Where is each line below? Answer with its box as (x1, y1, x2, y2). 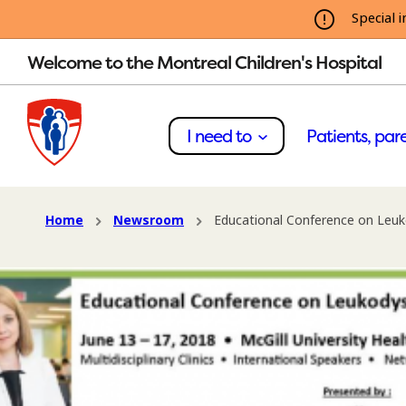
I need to (187, 124, 255, 148)
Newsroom (113, 211, 184, 229)
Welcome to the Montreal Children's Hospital (27, 49, 382, 74)
